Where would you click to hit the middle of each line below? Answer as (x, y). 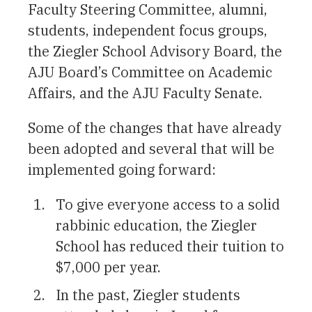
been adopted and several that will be (151, 148)
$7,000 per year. (108, 267)
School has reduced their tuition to (170, 246)
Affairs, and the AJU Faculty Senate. (145, 93)
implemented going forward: (122, 169)
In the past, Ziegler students (148, 295)
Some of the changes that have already (155, 127)
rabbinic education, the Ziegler (156, 225)
